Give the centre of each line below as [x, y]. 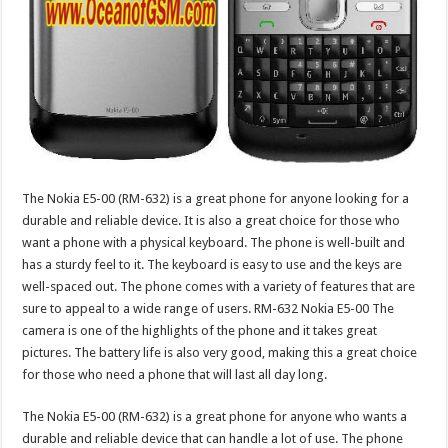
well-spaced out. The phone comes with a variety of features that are [219, 286]
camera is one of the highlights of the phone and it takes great [200, 330]
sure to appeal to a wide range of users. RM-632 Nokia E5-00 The [208, 308]
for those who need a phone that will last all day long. [175, 374]
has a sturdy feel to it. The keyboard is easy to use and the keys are [212, 264]
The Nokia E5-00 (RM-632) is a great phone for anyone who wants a [215, 416]
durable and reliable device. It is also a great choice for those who [211, 220]
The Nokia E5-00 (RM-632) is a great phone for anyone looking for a [216, 198]
